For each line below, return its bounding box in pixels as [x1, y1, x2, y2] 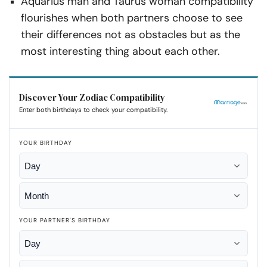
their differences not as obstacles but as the [21, 27, 240, 42]
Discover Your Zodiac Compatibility [19, 91, 165, 104]
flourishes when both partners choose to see [21, 11, 243, 26]
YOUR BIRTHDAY [19, 139, 72, 147]
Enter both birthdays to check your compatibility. [19, 105, 167, 114]
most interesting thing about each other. [21, 44, 220, 59]
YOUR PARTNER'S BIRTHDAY [19, 216, 110, 225]
